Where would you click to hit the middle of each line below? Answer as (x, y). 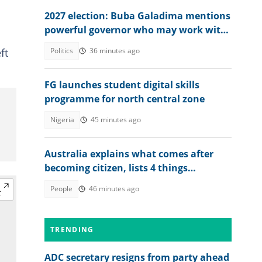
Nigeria (62, 120)
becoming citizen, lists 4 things (116, 168)
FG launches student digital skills (122, 85)
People (61, 189)
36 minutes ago (115, 51)
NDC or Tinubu (79, 44)
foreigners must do (89, 182)
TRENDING (72, 230)
